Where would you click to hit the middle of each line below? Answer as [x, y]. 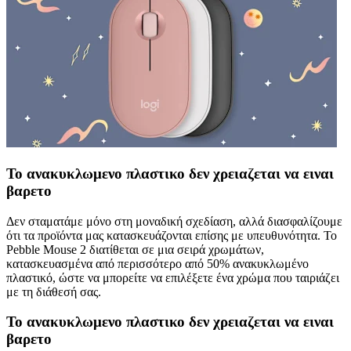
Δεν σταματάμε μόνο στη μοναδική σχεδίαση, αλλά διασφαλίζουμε [174, 221]
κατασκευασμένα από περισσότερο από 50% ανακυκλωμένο [157, 263]
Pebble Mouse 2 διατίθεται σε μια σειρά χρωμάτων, [135, 249]
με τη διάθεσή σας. [54, 291]
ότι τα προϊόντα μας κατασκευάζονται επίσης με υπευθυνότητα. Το [172, 235]
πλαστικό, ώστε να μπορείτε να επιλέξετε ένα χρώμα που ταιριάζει [173, 277]
